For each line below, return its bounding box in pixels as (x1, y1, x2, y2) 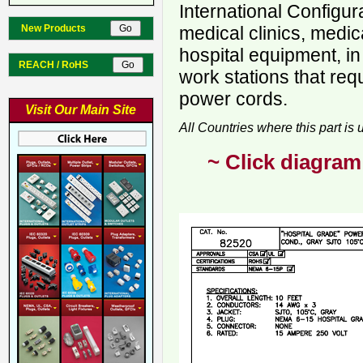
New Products (21, 23, 108, 34)
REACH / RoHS (19, 59, 110, 70)
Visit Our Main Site (25, 103, 137, 117)
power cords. (179, 88, 288, 110)
